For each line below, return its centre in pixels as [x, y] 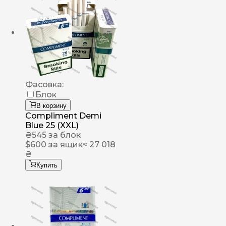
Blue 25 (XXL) [52, 126]
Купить [47, 165]
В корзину [51, 106]
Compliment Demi [63, 116]
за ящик [65, 145]
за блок [64, 135]
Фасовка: [44, 85]
